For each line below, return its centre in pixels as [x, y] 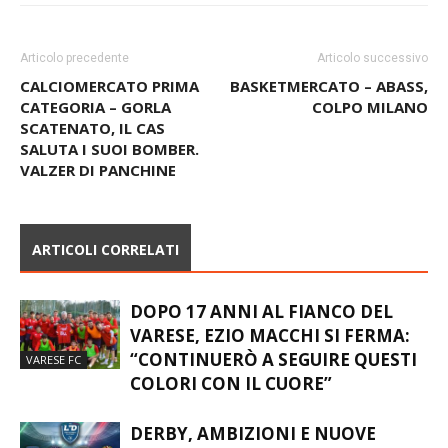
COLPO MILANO [370, 143]
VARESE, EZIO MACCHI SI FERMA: [270, 372]
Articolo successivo [372, 94]
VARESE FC [53, 396]
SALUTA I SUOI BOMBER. [109, 185]
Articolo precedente [74, 94]
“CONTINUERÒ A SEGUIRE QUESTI [273, 396]
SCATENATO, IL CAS [92, 164]
